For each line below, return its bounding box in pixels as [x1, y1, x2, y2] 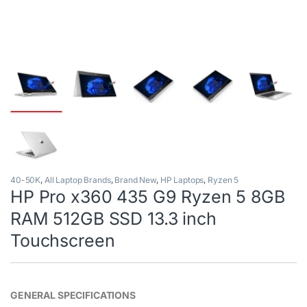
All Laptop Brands [44, 175, 111, 186]
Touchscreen [10, 230, 115, 251]
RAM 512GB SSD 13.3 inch [10, 208, 217, 230]
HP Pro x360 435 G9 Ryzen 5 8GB [10, 186, 285, 208]
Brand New [114, 175, 157, 186]
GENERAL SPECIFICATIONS [10, 289, 136, 302]
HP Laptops [160, 175, 204, 186]
